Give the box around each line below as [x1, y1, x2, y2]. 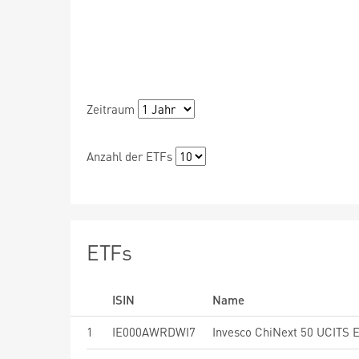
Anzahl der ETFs [87, 148, 172, 164]
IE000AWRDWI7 [112, 324, 196, 340]
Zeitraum [87, 101, 135, 117]
